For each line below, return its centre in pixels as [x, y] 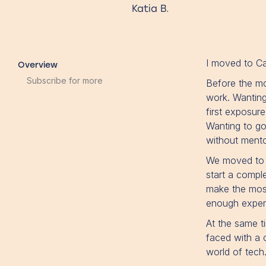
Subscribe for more [65, 81]
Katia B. [151, 9]
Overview [38, 65]
